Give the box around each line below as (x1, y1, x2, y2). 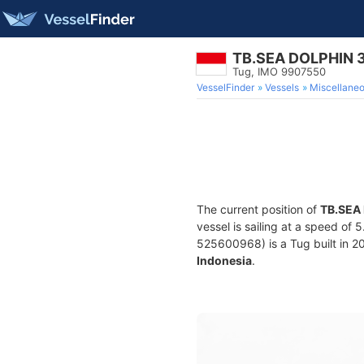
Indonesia (197, 253, 252, 267)
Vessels (265, 81, 299, 93)
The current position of (197, 202, 320, 216)
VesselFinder (197, 81, 254, 93)
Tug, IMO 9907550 (232, 65, 326, 78)
